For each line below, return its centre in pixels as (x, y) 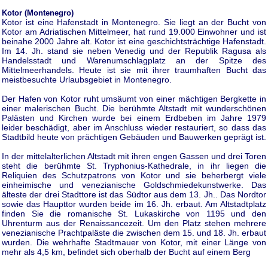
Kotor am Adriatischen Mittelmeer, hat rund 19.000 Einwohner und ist (134, 31)
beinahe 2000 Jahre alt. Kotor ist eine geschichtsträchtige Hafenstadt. (134, 41)
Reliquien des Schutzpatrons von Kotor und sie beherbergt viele (134, 175)
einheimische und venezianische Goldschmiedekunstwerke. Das (134, 185)
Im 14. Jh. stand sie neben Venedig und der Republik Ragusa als (134, 51)
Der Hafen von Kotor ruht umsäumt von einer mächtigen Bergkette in (134, 98)
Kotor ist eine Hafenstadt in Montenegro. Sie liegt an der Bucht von (134, 22)
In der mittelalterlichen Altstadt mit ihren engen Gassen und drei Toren (134, 156)
